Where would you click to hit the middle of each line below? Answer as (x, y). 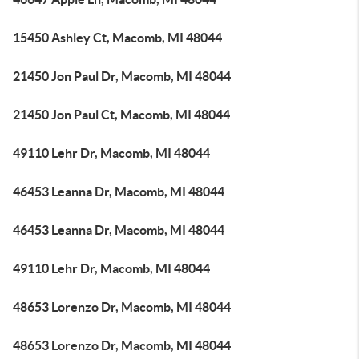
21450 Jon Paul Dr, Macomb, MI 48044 (122, 76)
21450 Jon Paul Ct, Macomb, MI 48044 (121, 115)
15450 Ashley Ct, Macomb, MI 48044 (117, 38)
